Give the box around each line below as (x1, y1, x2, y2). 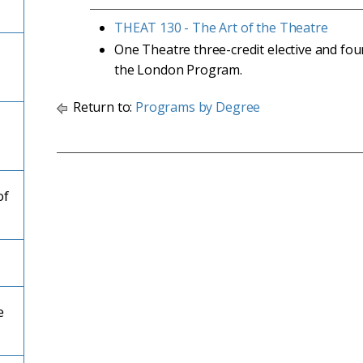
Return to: (70, 98, 136, 116)
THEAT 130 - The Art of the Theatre (114, 19, 328, 36)
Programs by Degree (135, 98, 261, 116)
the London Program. (114, 61, 242, 79)
